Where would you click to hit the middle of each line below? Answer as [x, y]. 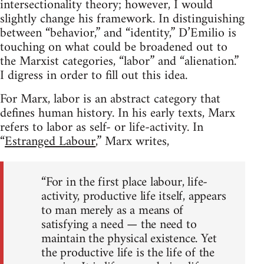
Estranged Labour [50, 141]
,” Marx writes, [132, 141]
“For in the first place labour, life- [125, 182]
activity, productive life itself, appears [134, 196]
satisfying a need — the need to [119, 225]
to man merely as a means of [113, 210]
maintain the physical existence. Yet [129, 239]
